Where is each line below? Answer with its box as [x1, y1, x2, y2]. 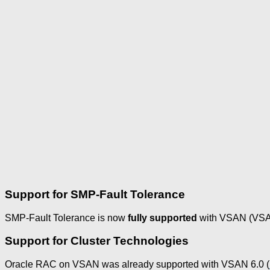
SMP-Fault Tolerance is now [5, 212, 128, 223]
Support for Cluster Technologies [5, 234, 189, 248]
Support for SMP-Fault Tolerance [5, 187, 185, 201]
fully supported [128, 212, 197, 223]
